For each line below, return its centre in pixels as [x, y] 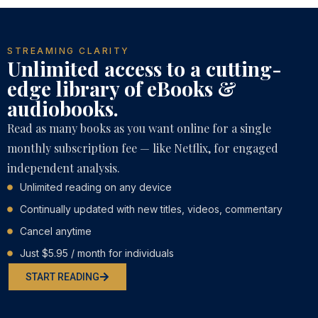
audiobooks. [63, 109]
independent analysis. [64, 168]
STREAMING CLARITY [68, 51]
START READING [62, 277]
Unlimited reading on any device [96, 187]
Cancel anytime [56, 231]
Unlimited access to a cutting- [144, 69]
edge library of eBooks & [122, 89]
